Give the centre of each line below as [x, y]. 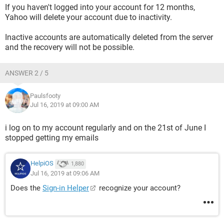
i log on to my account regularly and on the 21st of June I [105, 128]
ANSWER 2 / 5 [27, 73]
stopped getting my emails [52, 138]
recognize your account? [139, 188]
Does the [26, 188]
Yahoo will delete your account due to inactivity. [88, 17]
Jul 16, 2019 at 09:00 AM [64, 105]
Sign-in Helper [66, 188]
